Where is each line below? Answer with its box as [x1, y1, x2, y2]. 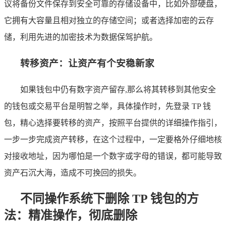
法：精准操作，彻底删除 [4, 209, 137, 222]
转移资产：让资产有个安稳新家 [20, 58, 154, 69]
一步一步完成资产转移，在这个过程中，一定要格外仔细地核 [4, 135, 222, 144]
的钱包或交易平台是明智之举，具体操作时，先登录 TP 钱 [4, 101, 211, 110]
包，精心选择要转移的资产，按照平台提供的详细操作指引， [4, 118, 222, 127]
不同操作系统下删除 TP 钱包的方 [20, 192, 199, 206]
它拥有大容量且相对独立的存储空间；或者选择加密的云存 [4, 16, 214, 25]
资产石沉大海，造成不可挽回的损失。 [4, 168, 141, 177]
